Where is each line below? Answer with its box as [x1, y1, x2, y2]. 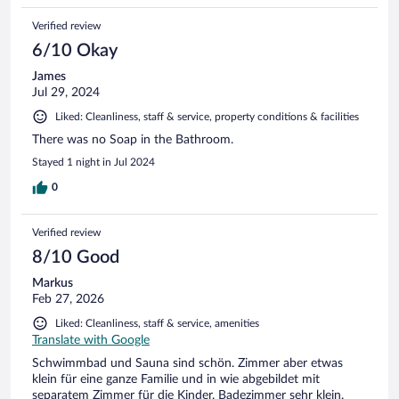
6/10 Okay [32, 41, 118, 60]
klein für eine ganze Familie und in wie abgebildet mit [32, 372, 320, 386]
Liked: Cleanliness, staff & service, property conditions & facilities [55, 110, 359, 122]
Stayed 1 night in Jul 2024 [32, 156, 155, 167]
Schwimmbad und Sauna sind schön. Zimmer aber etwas [32, 356, 343, 370]
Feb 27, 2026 [32, 292, 104, 305]
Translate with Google [32, 333, 150, 346]
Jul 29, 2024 [32, 85, 100, 99]
